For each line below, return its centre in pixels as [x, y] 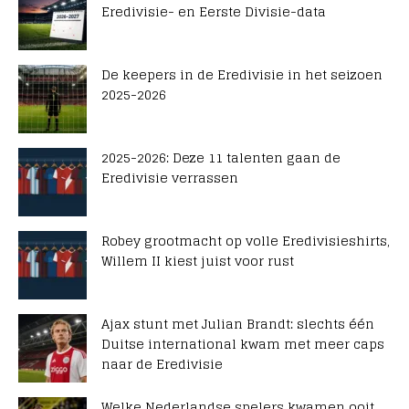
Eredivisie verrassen [170, 178]
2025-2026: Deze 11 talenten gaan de [221, 158]
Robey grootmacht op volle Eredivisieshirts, [246, 241]
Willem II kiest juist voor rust [198, 261]
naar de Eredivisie [162, 364]
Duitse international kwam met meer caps [243, 344]
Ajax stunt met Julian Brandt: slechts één [238, 324]
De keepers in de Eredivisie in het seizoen [242, 75]
